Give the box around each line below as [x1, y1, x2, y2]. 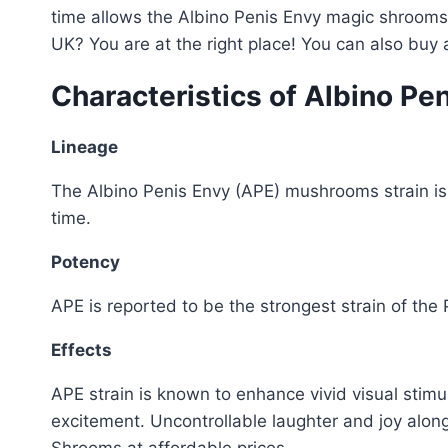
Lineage [51, 136, 118, 157]
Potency [51, 251, 120, 272]
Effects [51, 339, 112, 360]
